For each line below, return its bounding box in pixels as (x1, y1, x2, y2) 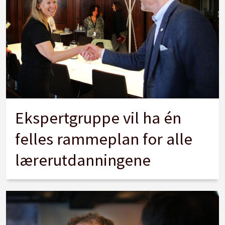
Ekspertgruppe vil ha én (15, 107, 182, 128)
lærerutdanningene (15, 149, 151, 170)
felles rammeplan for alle (15, 128, 193, 149)
